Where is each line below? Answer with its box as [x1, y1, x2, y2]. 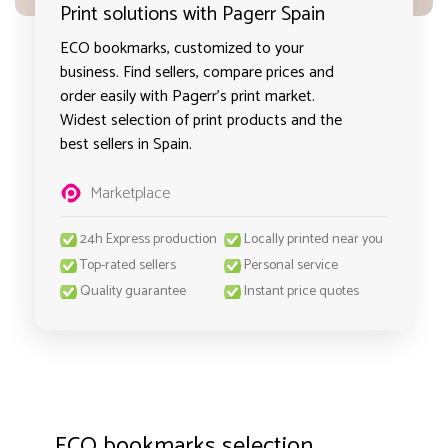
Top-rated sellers [80, 254, 176, 277]
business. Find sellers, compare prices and [60, 59, 334, 86]
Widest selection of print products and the [60, 107, 342, 134]
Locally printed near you [244, 228, 383, 251]
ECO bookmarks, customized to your [60, 35, 304, 62]
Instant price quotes [244, 280, 359, 303]
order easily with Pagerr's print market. [60, 83, 315, 110]
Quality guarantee [80, 280, 186, 303]
